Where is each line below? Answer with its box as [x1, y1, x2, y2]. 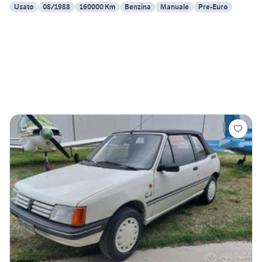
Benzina [125, 2, 151, 12]
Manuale [160, 2, 189, 12]
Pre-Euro [198, 2, 227, 12]
